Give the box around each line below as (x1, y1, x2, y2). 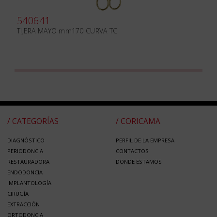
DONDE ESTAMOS (116, 158, 162, 166)
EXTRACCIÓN (7, 201, 40, 208)
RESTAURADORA (7, 158, 49, 166)
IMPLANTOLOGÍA (7, 179, 51, 187)
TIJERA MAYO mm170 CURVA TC (17, 26, 118, 36)
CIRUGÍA (7, 190, 29, 198)
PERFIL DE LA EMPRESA (116, 137, 174, 144)
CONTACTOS (116, 147, 149, 155)
